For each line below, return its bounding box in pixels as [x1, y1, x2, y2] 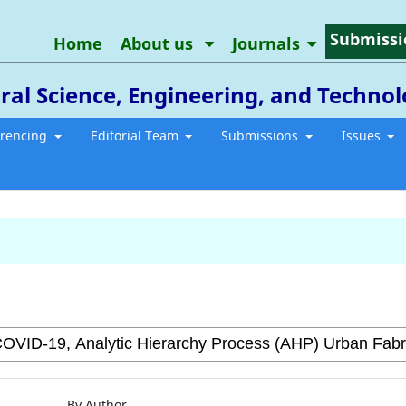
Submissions [221, 126, 302, 144]
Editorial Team [90, 126, 182, 144]
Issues [341, 126, 384, 144]
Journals [231, 32, 300, 54]
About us [120, 32, 198, 54]
